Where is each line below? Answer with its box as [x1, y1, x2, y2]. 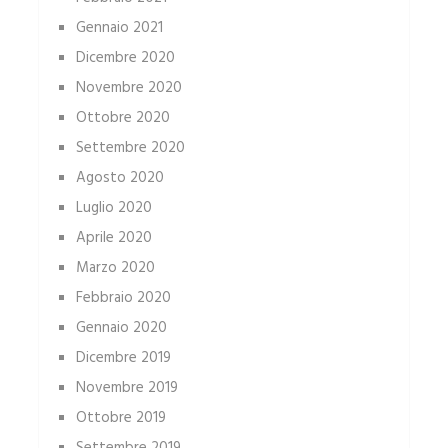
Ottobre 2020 [75, 106, 170, 131]
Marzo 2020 [75, 256, 155, 281]
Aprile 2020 [75, 226, 152, 251]
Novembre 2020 [75, 76, 182, 101]
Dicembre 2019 [75, 346, 171, 371]
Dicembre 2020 [75, 46, 175, 71]
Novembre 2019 [75, 376, 178, 401]
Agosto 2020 [75, 166, 164, 191]
